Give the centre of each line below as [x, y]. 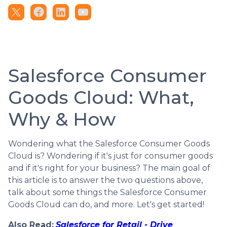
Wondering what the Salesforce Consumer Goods [109, 143]
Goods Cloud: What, [101, 97]
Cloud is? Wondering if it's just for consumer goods [110, 156]
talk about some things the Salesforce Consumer [107, 192]
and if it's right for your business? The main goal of [109, 168]
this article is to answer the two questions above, [105, 180]
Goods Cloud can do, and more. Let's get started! [106, 204]
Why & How [62, 119]
